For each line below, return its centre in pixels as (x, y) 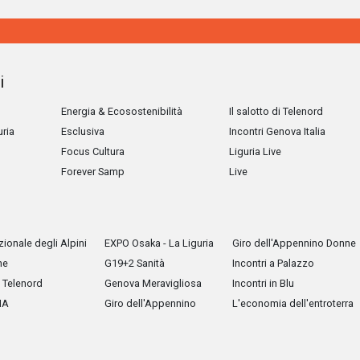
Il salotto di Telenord (276, 112)
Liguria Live (255, 152)
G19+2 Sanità (135, 264)
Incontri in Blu (263, 284)
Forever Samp (93, 172)
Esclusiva (83, 132)
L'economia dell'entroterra (292, 304)
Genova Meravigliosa (153, 284)
